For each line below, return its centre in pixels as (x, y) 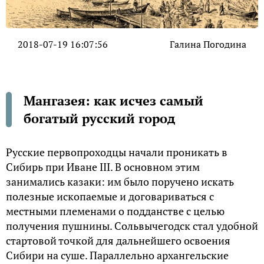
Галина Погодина (208, 44)
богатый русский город (99, 118)
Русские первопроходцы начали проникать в (117, 152)
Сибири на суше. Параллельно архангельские (117, 255)
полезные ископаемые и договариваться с (110, 197)
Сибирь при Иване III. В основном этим (103, 167)
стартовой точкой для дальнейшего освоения (118, 241)
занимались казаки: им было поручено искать (120, 182)
